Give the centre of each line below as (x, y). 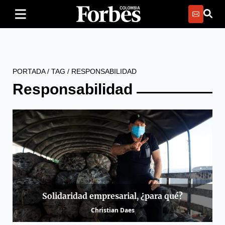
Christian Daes (113, 210)
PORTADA (29, 71)
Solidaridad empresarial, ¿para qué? (113, 196)
